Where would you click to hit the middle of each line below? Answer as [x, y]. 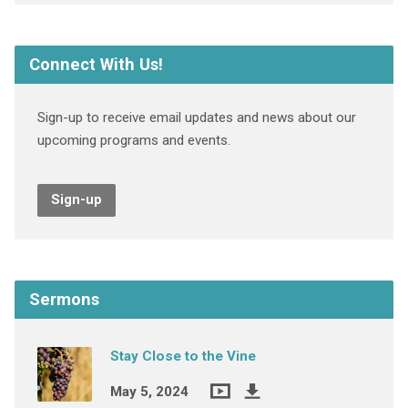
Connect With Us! [96, 65]
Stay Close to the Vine [183, 357]
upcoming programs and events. [133, 141]
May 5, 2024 [149, 392]
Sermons [64, 300]
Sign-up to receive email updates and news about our [196, 118]
